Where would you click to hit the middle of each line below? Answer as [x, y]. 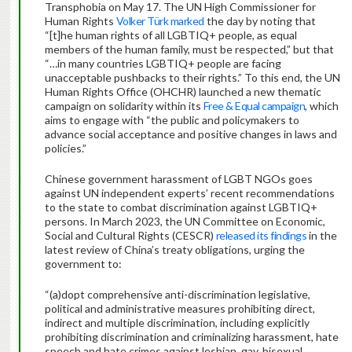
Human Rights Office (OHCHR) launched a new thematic [183, 92]
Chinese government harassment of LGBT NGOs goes [178, 179]
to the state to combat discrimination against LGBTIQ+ [181, 207]
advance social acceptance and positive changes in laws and [191, 134]
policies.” [65, 148]
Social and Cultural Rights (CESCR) [130, 236]
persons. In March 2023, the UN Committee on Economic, [185, 222]
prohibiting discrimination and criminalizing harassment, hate [191, 337]
